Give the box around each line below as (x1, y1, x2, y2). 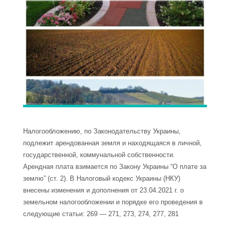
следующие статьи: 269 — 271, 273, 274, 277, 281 (23, 209, 179, 218)
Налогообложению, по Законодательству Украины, (23, 127, 181, 135)
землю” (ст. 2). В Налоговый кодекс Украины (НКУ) (23, 174, 180, 182)
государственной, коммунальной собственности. (23, 150, 175, 159)
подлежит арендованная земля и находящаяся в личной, (23, 139, 202, 147)
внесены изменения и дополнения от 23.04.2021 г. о (23, 186, 184, 194)
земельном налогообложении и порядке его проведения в (23, 198, 203, 206)
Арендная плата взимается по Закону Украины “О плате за (23, 162, 206, 170)
